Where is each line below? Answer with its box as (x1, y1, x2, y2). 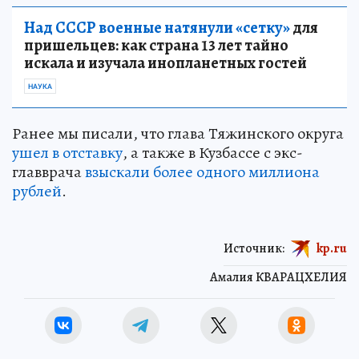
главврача (12, 160, 85, 183)
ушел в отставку (12, 141, 123, 163)
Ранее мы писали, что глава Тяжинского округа (12, 122, 344, 144)
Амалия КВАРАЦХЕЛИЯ (210, 268, 347, 286)
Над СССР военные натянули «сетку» (24, 16, 290, 38)
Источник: (224, 239, 284, 257)
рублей (12, 179, 62, 202)
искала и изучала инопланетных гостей (24, 51, 307, 74)
